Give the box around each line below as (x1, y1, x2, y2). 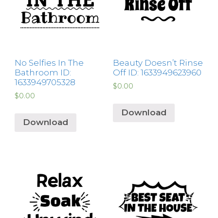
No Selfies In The (15, 57, 84, 68)
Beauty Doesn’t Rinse (112, 57, 203, 68)
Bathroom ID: (15, 67, 71, 77)
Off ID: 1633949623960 (112, 67, 201, 77)
